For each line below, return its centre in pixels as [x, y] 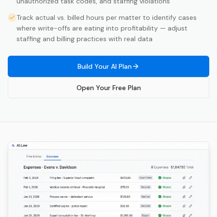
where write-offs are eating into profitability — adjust [102, 28]
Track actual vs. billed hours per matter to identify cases [107, 18]
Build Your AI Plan [105, 67]
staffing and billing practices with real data [85, 39]
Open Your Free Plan [108, 88]
